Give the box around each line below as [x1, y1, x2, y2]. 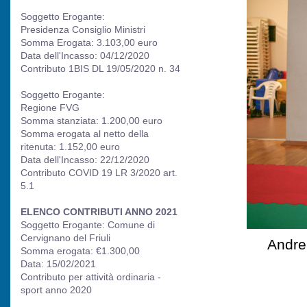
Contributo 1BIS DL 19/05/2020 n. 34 [21, 63, 180, 74]
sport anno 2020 [21, 284, 92, 295]
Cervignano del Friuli [21, 232, 110, 243]
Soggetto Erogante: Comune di [21, 219, 155, 230]
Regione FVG [21, 102, 79, 113]
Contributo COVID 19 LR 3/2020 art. [21, 167, 177, 178]
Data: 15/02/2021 [21, 258, 96, 269]
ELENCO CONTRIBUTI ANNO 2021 [21, 206, 177, 217]
